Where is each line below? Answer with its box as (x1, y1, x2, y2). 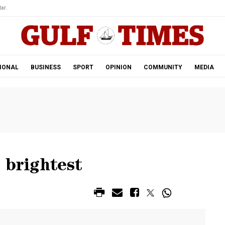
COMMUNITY (143, 64, 182, 71)
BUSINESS (30, 64, 61, 71)
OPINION (105, 64, 132, 71)
